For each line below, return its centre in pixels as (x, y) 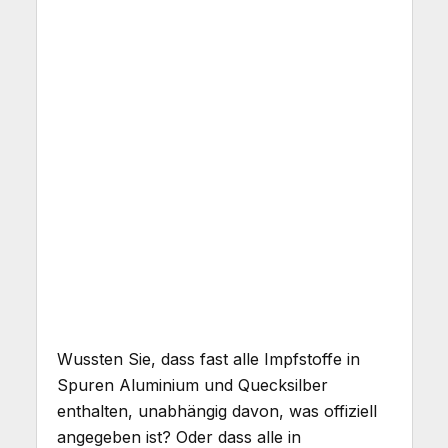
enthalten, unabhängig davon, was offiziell (216, 411)
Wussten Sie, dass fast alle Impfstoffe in (208, 359)
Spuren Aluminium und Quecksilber (192, 385)
